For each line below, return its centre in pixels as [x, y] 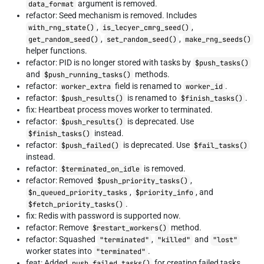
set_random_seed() [142, 39]
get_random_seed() [63, 39]
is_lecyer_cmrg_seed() [146, 28]
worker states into [60, 251]
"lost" [225, 240]
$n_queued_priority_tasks [78, 193]
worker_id [204, 87]
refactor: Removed [60, 180]
